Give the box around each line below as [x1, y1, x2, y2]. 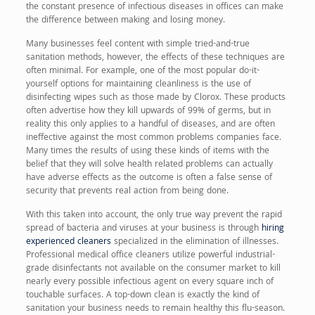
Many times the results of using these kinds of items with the [25, 144, 269, 160]
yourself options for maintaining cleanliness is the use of [25, 77, 251, 93]
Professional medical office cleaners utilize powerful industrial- [25, 248, 275, 264]
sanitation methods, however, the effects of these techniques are [25, 51, 285, 66]
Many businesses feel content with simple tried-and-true [25, 37, 250, 53]
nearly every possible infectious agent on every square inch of [25, 275, 274, 290]
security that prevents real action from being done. [25, 184, 229, 200]
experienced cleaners [25, 235, 111, 250]
